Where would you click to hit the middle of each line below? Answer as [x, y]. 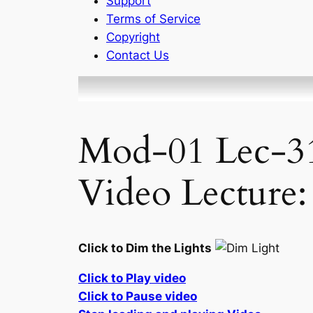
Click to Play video [132, 278]
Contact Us [138, 55]
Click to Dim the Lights [145, 248]
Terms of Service [153, 19]
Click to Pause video [138, 296]
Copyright [133, 37]
